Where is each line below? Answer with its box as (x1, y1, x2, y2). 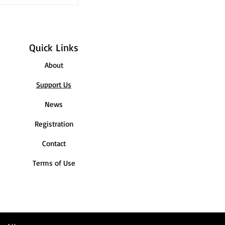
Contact (42, 139, 66, 149)
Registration (34, 119, 73, 129)
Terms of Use (32, 158, 75, 168)
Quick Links (29, 41, 78, 54)
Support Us (36, 80, 71, 90)
